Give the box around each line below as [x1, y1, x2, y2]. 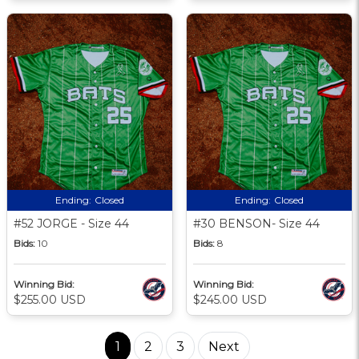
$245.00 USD [193, 292, 267, 307]
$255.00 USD [14, 292, 86, 307]
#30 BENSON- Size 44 [193, 216, 320, 231]
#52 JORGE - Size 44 [14, 216, 129, 231]
